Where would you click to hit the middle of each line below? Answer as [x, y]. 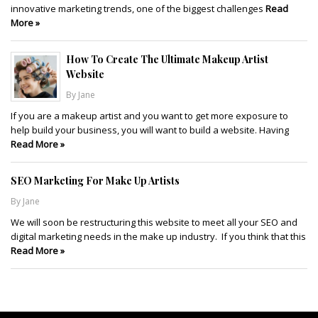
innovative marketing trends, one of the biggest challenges [138, 8]
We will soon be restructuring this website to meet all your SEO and [154, 222]
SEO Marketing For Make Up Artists [95, 180]
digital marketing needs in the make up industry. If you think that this [158, 236]
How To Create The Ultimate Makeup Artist [167, 59]
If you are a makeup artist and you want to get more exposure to [149, 115]
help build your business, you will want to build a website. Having [150, 130]
